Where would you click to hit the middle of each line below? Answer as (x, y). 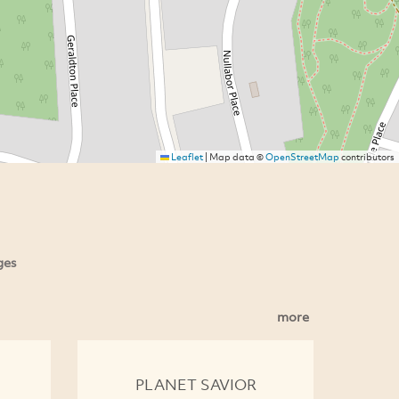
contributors (367, 157)
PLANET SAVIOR (195, 385)
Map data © (236, 157)
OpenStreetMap (302, 157)
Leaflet (186, 157)
